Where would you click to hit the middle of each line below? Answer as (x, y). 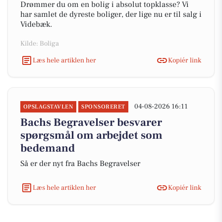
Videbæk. (36, 24)
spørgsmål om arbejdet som (91, 135)
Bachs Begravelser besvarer (91, 122)
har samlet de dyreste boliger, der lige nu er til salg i (111, 14)
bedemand (48, 148)
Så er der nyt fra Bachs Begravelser (80, 164)
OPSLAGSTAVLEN (49, 107)
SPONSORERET (103, 107)
